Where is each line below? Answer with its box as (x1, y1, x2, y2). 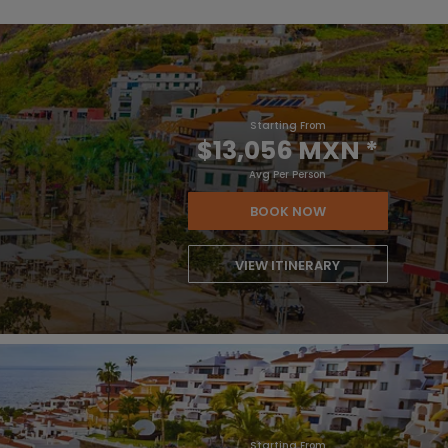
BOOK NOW (249, 202, 326, 221)
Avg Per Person (249, 167, 327, 182)
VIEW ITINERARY (235, 256, 341, 275)
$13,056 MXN (197, 133, 361, 168)
